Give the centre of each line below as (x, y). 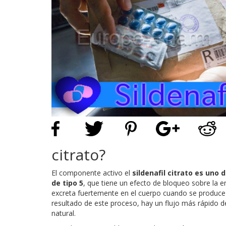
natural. (64, 213)
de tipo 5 (67, 183)
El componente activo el (92, 173)
